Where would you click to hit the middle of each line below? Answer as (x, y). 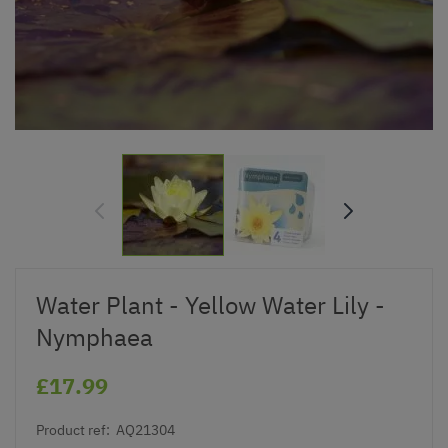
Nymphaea (94, 336)
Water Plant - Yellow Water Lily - (210, 304)
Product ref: (73, 429)
